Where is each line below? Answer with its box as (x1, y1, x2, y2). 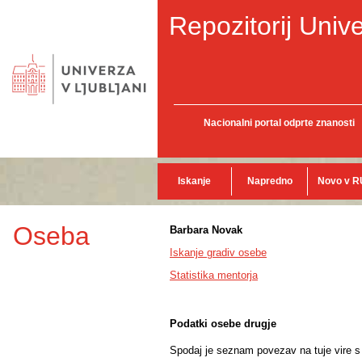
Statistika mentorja (170, 269, 258, 281)
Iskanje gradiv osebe (170, 246, 267, 259)
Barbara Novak (170, 224, 242, 236)
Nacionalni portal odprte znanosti (203, 117, 355, 128)
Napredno (246, 175, 293, 187)
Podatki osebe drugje (170, 318, 276, 330)
